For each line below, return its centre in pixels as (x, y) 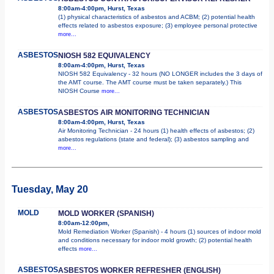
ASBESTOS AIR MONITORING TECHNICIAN (134, 112)
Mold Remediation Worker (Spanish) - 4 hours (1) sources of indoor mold (160, 231)
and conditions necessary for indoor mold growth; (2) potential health (155, 240)
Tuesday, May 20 (50, 189)
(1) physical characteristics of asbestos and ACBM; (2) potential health (157, 17)
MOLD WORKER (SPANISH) (106, 213)
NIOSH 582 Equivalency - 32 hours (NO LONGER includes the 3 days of (160, 73)
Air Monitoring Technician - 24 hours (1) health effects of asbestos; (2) (156, 130)
